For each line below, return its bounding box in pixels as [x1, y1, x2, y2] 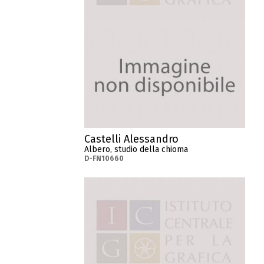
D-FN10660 [84, 154, 124, 163]
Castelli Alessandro [84, 132, 179, 146]
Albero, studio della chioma [84, 144, 189, 154]
